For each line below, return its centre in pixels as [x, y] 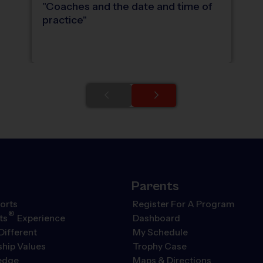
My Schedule [160, 232]
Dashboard [156, 218]
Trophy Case [160, 246]
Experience [40, 218]
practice [63, 20]
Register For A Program [183, 204]
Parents [155, 186]
